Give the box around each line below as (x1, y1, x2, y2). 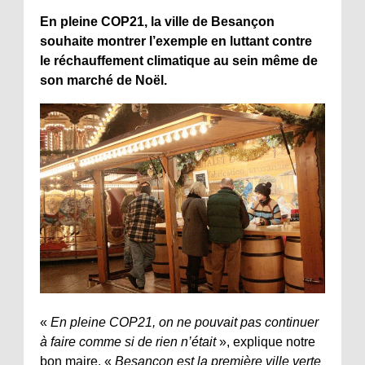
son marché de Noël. (40, 73, 167, 88)
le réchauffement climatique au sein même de (40, 54, 318, 68)
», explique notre (216, 335, 315, 350)
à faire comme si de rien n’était (40, 335, 216, 350)
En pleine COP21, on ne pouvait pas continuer (51, 315, 319, 330)
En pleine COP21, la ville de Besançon (40, 15, 275, 29)
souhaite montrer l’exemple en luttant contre (40, 34, 312, 49)
